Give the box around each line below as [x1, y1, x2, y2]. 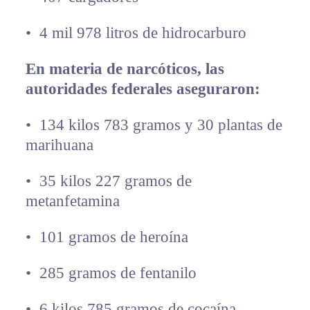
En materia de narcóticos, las [25, 60, 224, 78]
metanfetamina [25, 192, 120, 210]
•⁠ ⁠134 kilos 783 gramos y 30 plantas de [25, 116, 282, 134]
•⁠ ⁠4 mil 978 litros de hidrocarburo [25, 24, 246, 42]
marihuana [25, 136, 93, 154]
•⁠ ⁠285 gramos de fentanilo [25, 264, 197, 282]
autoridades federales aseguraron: [25, 80, 260, 98]
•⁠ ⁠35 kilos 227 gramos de [25, 172, 192, 190]
